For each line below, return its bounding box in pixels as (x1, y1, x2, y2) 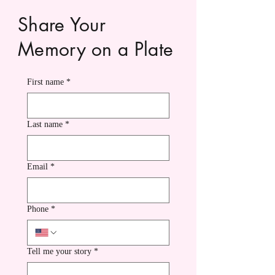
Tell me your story (27, 247, 91, 256)
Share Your (18, 12, 106, 37)
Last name (27, 120, 63, 129)
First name (27, 77, 64, 87)
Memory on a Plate (18, 37, 174, 61)
